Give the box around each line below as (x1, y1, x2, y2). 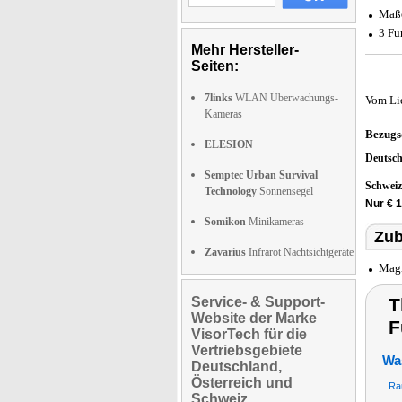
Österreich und (191, 375, 293, 390)
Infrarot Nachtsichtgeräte (246, 246, 354, 258)
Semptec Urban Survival (205, 169, 318, 181)
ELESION (205, 138, 253, 151)
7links (205, 92, 232, 104)
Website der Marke (191, 310, 317, 326)
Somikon (205, 215, 246, 228)
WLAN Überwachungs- (232, 92, 338, 104)
